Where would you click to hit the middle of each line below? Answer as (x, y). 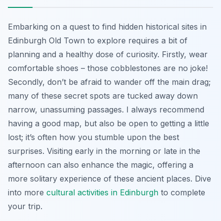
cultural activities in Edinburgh (102, 192)
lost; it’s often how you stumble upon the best (93, 137)
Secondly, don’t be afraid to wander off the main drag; (109, 82)
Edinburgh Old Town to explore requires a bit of (98, 40)
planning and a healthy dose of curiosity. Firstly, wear (108, 54)
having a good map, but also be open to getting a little (109, 123)
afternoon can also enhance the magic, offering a (101, 165)
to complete (182, 192)
